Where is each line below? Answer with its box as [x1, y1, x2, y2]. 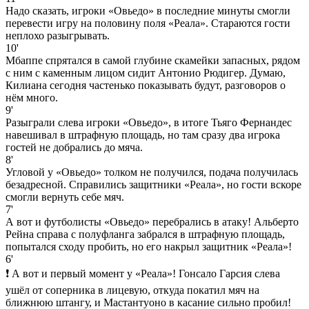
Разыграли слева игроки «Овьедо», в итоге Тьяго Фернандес [6, 116, 292, 128]
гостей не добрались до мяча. [6, 141, 143, 153]
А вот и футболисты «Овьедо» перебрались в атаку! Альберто [6, 215, 299, 228]
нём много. [6, 91, 58, 103]
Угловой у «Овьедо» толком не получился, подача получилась [6, 166, 298, 178]
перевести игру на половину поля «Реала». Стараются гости [6, 17, 290, 29]
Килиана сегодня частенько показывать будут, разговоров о [6, 79, 286, 91]
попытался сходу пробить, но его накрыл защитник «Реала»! [6, 240, 292, 252]
